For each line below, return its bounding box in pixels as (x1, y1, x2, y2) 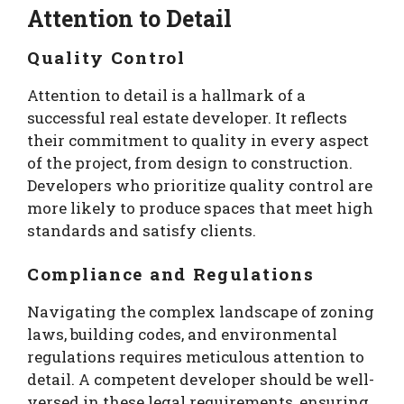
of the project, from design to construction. (27, 152, 353, 174)
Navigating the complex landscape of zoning (27, 300, 374, 322)
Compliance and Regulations (27, 262, 315, 285)
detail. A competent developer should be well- (27, 368, 374, 390)
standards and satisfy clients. (27, 220, 256, 242)
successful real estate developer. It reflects (27, 107, 347, 129)
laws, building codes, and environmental (27, 323, 337, 344)
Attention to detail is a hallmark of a (27, 85, 306, 106)
